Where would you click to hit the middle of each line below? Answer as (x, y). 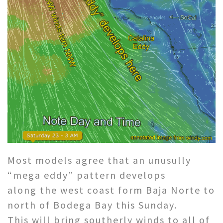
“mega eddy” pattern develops (87, 175)
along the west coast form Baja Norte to (111, 190)
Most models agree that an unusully (99, 160)
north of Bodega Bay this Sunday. (92, 205)
